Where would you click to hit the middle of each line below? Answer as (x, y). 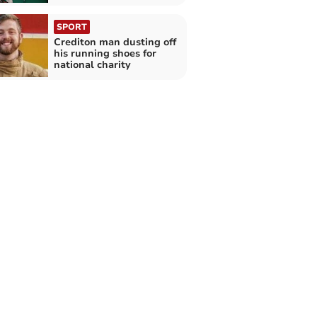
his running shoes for (105, 53)
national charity (92, 64)
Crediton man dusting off (115, 42)
